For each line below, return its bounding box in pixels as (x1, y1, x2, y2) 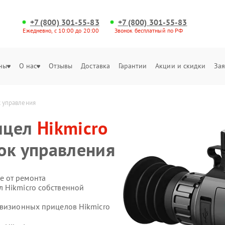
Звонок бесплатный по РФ (114, 27, 183, 34)
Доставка (81, 61, 110, 70)
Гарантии (118, 61, 147, 70)
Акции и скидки (155, 61, 206, 70)
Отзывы (48, 61, 73, 70)
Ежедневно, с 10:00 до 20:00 (23, 27, 99, 34)
